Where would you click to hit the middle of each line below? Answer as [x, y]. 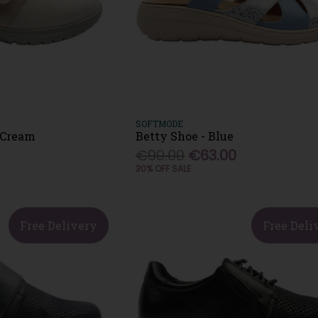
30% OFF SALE [163, 168]
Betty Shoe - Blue [184, 136]
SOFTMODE [159, 123]
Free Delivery [58, 225]
